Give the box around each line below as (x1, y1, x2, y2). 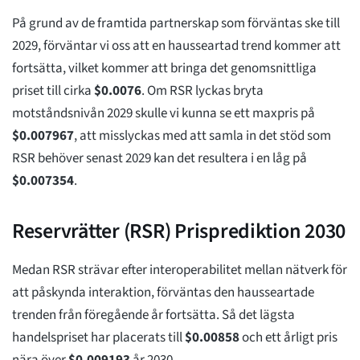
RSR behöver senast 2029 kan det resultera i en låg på (12, 149, 307, 169)
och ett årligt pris (239, 328, 337, 348)
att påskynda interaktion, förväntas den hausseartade (12, 283, 314, 303)
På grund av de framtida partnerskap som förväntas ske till (12, 14, 340, 34)
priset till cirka (12, 81, 94, 101)
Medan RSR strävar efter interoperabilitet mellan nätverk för (12, 260, 347, 280)
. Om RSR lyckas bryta (141, 81, 264, 101)
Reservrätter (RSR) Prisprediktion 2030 (12, 216, 346, 247)
